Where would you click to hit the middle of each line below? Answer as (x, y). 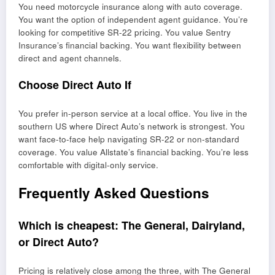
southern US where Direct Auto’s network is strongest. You (132, 126)
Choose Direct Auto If (75, 84)
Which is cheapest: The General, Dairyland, (132, 225)
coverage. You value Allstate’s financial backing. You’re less (134, 152)
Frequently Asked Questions (114, 193)
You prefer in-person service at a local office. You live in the (133, 114)
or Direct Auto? (59, 242)
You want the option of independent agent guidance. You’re (133, 20)
